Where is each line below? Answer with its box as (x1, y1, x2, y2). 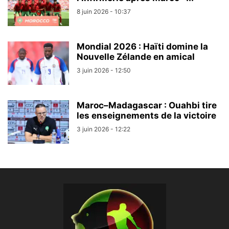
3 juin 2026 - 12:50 (77, 66, 131, 74)
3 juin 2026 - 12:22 (77, 125, 130, 133)
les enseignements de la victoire (77, 110, 216, 121)
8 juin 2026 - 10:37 (77, 8, 131, 15)
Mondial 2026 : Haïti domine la (77, 41, 208, 52)
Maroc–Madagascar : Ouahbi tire (77, 100, 217, 110)
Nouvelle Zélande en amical (77, 52, 195, 62)
